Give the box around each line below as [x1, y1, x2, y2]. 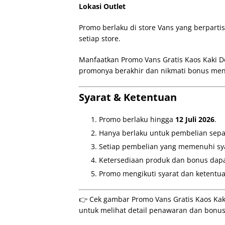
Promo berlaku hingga [99, 115, 175, 124]
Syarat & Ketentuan [79, 90, 177, 104]
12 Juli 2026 [175, 115, 214, 124]
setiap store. [79, 34, 121, 43]
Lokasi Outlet [79, 2, 126, 11]
